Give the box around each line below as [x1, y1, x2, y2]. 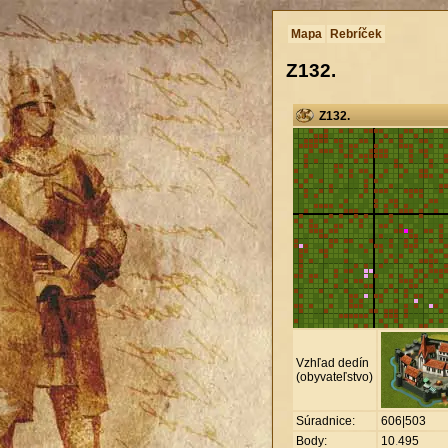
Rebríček [330, 27, 382, 41]
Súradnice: [296, 413, 355, 428]
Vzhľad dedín [296, 355, 369, 370]
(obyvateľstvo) [296, 369, 373, 384]
